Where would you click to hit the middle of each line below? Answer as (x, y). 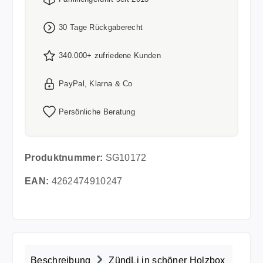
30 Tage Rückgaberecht (101, 27)
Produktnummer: (65, 158)
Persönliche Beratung (97, 112)
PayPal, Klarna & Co (96, 84)
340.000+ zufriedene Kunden (110, 55)
